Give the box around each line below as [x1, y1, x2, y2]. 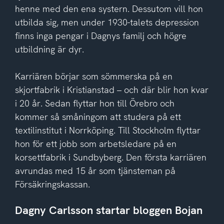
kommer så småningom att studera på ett [14, 110, 181, 122]
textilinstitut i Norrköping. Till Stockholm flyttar [14, 124, 200, 136]
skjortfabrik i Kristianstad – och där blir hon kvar [14, 83, 208, 95]
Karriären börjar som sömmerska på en [14, 70, 172, 82]
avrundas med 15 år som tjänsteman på [14, 164, 175, 176]
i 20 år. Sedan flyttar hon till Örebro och [14, 97, 174, 109]
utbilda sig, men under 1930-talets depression [14, 16, 199, 28]
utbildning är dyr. [14, 43, 84, 55]
